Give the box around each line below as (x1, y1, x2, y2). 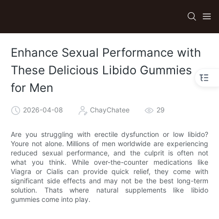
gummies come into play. (11, 195, 91, 203)
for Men (11, 81, 54, 95)
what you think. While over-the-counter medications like (11, 157, 208, 166)
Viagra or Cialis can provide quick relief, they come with (11, 167, 208, 175)
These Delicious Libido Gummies (11, 63, 193, 78)
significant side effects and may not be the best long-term (11, 176, 208, 185)
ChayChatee (90, 105, 130, 114)
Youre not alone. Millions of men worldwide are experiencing (11, 139, 208, 148)
